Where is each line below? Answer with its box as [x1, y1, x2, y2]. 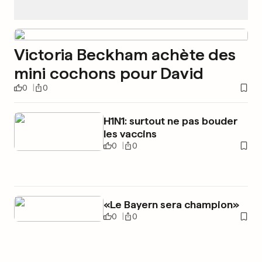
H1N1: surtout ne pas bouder [103, 114, 237, 127]
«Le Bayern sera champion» [103, 198, 239, 211]
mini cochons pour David [14, 63, 204, 83]
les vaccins [103, 127, 157, 140]
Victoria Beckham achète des [14, 44, 236, 64]
